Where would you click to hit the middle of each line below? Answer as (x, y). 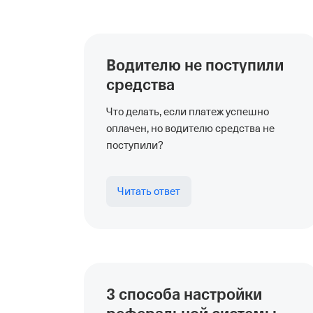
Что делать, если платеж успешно (188, 112)
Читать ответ (149, 191)
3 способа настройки (184, 295)
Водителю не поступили (195, 66)
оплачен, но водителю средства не (190, 129)
